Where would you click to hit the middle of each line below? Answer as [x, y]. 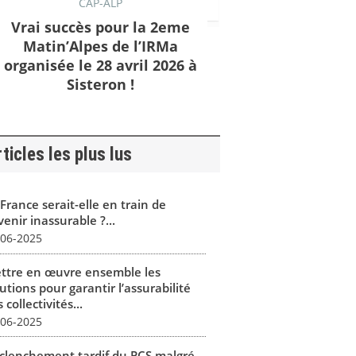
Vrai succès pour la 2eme [100, 27]
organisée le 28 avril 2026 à [100, 65]
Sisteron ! [100, 84]
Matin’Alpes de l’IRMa [100, 46]
